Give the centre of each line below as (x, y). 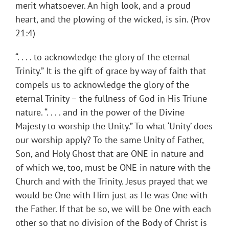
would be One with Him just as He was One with (111, 195)
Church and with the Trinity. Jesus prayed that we (111, 181)
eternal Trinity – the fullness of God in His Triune (111, 99)
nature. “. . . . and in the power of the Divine (100, 112)
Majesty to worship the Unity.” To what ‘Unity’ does (114, 126)
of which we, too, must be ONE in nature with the (113, 168)
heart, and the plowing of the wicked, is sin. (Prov (113, 19)
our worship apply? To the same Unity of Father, (109, 140)
